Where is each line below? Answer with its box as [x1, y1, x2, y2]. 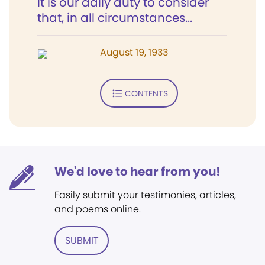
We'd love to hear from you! [54, 163, 221, 180]
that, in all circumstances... [37, 9, 192, 26]
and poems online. [54, 202, 141, 216]
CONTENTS [124, 87, 168, 99]
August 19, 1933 [100, 46, 168, 59]
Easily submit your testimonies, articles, [54, 188, 236, 202]
